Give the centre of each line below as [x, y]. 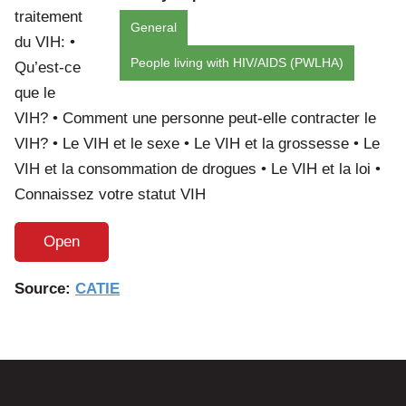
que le [35, 92]
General [154, 27]
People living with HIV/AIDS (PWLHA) [237, 63]
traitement [48, 16]
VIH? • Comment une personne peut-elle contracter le [195, 118]
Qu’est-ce [48, 67]
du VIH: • [45, 42]
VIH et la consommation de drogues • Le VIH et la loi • [198, 169]
